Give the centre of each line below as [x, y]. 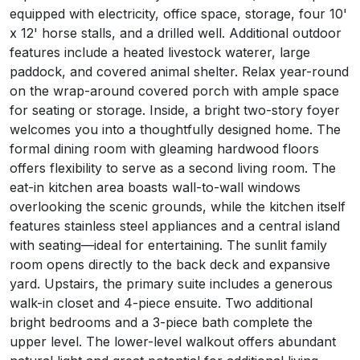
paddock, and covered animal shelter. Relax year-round [179, 72]
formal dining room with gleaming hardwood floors [164, 149]
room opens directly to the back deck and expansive [170, 264]
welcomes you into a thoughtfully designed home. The [175, 129]
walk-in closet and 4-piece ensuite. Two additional [161, 303]
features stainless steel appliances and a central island [175, 226]
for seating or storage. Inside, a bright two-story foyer [175, 110]
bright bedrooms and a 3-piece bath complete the [161, 322]
